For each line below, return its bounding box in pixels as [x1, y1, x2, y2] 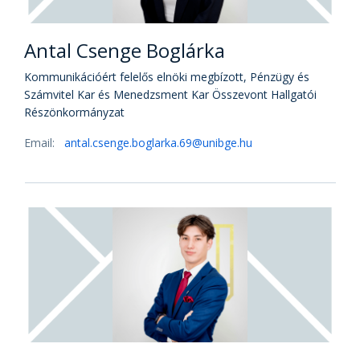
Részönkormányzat [24, 104, 125, 120]
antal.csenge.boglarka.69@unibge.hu [64, 135, 252, 150]
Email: [24, 135, 58, 150]
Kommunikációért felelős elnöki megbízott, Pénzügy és [24, 69, 309, 84]
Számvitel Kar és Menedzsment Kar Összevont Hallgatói [24, 87, 317, 102]
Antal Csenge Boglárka [24, 37, 225, 63]
